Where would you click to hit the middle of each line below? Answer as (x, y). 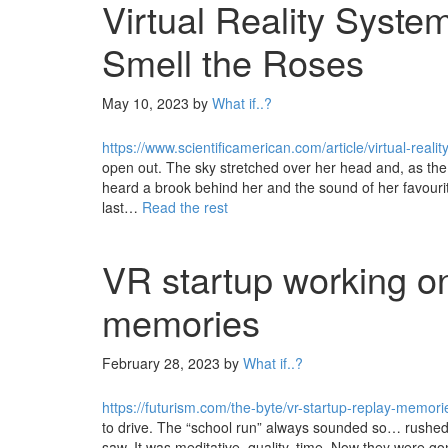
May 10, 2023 (145, 103)
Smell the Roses (233, 61)
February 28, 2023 (161, 363)
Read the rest (185, 207)
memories (181, 321)
